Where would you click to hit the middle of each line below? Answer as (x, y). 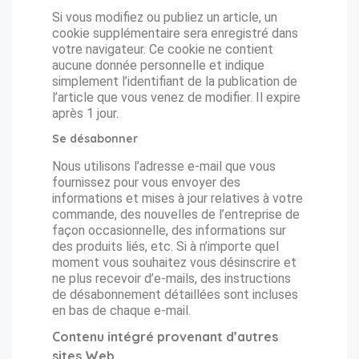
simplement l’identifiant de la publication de (175, 81)
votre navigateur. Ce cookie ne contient (163, 49)
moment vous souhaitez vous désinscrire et (174, 262)
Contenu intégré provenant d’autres (165, 337)
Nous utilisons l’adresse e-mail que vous (164, 166)
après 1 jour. (85, 113)
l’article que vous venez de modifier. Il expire (176, 97)
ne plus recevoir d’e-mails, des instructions (171, 278)
